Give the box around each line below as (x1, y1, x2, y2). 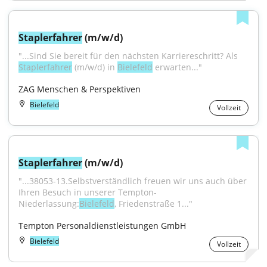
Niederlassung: (18, 198, 79, 209)
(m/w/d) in (72, 61, 117, 73)
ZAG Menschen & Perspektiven (18, 83, 141, 95)
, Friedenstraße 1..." (114, 198, 193, 209)
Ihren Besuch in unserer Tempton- (18, 187, 157, 198)
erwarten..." (153, 61, 202, 73)
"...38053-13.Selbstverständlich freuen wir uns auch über (18, 175, 247, 187)
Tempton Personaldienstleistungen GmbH (18, 220, 186, 231)
